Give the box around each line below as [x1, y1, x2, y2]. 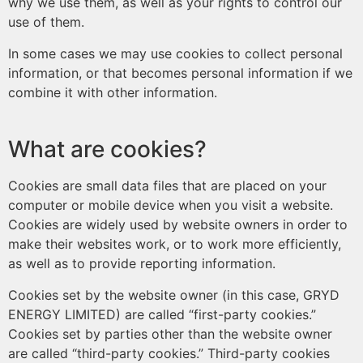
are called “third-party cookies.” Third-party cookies [8, 345, 330, 361]
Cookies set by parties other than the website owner [8, 326, 332, 342]
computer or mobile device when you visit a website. [8, 197, 333, 213]
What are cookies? [8, 135, 207, 163]
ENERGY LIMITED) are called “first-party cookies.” [8, 306, 316, 322]
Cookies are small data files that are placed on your [8, 177, 327, 194]
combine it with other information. [8, 84, 217, 100]
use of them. [8, 14, 84, 30]
